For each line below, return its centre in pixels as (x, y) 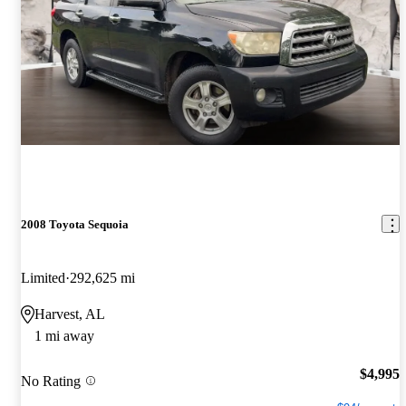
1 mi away (64, 335)
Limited (43, 277)
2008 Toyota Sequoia (75, 224)
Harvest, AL (70, 314)
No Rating (51, 381)
